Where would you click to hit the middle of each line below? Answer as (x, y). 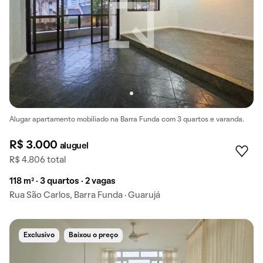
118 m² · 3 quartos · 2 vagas (63, 182)
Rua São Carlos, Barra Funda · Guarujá (85, 196)
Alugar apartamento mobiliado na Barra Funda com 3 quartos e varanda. (127, 120)
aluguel (74, 146)
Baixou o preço (93, 236)
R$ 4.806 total (38, 161)
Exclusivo (39, 236)
